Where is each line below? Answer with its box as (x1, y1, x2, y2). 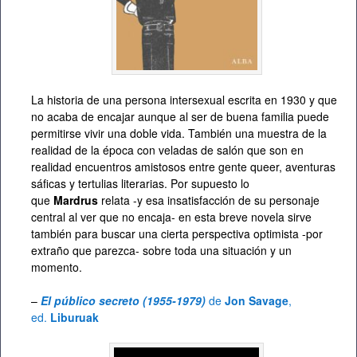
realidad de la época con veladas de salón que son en (31, 142, 304, 159)
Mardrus (53, 192, 98, 209)
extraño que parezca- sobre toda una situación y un (31, 242, 292, 259)
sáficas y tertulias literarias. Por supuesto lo (31, 175, 249, 192)
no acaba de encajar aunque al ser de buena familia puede (31, 108, 329, 125)
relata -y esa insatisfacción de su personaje (98, 192, 320, 209)
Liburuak (50, 309, 99, 326)
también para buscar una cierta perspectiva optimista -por (31, 226, 323, 242)
